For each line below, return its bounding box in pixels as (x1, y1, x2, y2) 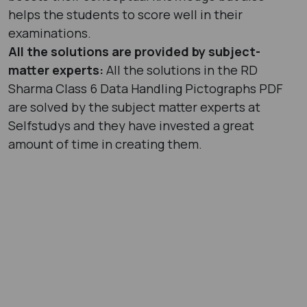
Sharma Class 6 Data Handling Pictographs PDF (8, 79, 283, 97)
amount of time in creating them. (8, 135, 205, 152)
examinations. (8, 24, 94, 41)
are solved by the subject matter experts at (8, 98, 260, 115)
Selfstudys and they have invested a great (8, 116, 254, 134)
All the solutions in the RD (106, 61, 258, 78)
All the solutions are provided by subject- (8, 42, 260, 60)
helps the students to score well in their (8, 5, 243, 23)
